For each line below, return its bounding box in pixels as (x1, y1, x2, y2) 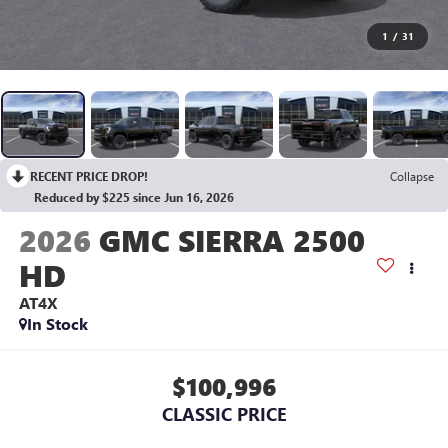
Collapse (390, 168, 434, 185)
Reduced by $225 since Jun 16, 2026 (34, 189, 234, 206)
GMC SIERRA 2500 (98, 220, 365, 261)
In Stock (26, 313, 88, 335)
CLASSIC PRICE (161, 401, 287, 426)
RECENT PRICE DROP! (30, 168, 148, 185)
